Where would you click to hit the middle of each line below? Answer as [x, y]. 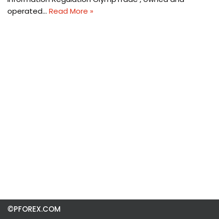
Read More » [71, 11]
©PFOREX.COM [34, 209]
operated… [28, 11]
